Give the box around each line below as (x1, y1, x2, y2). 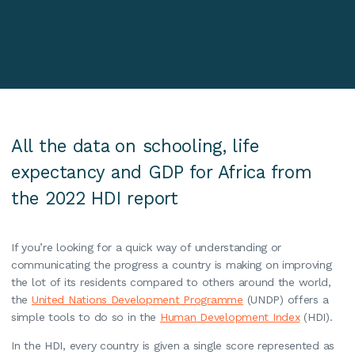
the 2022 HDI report (11, 188, 178, 208)
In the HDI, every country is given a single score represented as (11, 338, 335, 352)
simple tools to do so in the (11, 310, 160, 323)
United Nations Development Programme (31, 292, 243, 306)
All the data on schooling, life (11, 136, 259, 156)
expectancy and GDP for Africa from (11, 162, 312, 182)
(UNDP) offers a (242, 292, 329, 306)
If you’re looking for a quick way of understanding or (11, 240, 282, 254)
